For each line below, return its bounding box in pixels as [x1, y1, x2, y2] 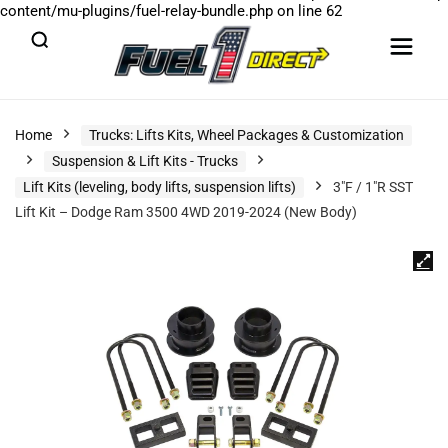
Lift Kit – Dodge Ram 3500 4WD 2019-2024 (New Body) [15, 204, 357, 220]
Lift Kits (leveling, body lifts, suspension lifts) [23, 179, 296, 195]
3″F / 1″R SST [333, 179, 413, 195]
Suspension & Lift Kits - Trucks [52, 153, 238, 169]
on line [273, 2, 326, 20]
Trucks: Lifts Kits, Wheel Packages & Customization [89, 127, 404, 143]
